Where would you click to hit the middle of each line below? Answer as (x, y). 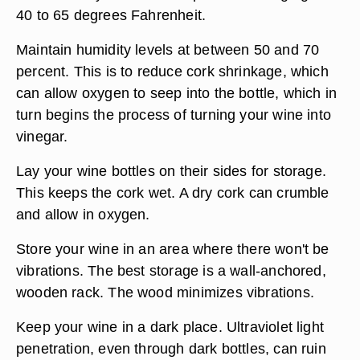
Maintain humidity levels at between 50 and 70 (168, 49)
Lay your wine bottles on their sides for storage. (172, 171)
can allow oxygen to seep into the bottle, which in (177, 93)
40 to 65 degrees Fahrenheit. (111, 15)
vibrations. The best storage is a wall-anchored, (171, 270)
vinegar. (42, 136)
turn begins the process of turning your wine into (174, 115)
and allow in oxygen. (83, 214)
